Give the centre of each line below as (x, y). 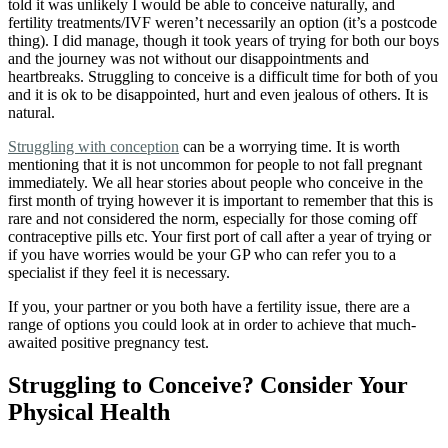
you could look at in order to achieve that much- (263, 324)
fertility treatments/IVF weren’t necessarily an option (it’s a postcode (222, 22)
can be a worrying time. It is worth (289, 146)
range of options (59, 324)
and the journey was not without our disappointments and (188, 58)
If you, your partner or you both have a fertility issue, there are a (209, 306)
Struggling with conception (93, 146)
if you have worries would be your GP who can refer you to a (202, 254)
